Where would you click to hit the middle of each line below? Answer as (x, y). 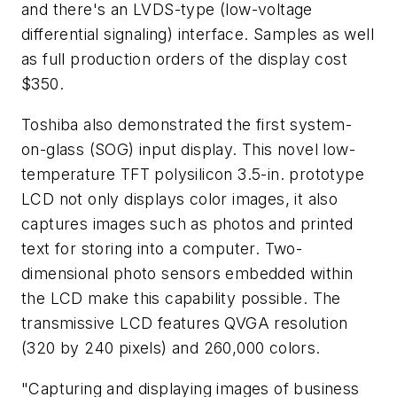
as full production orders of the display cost (184, 59)
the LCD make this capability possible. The (181, 299)
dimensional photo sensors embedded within (187, 274)
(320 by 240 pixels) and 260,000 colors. (171, 348)
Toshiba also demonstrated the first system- (187, 125)
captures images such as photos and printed (187, 224)
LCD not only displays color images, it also (180, 199)
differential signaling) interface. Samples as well (198, 35)
